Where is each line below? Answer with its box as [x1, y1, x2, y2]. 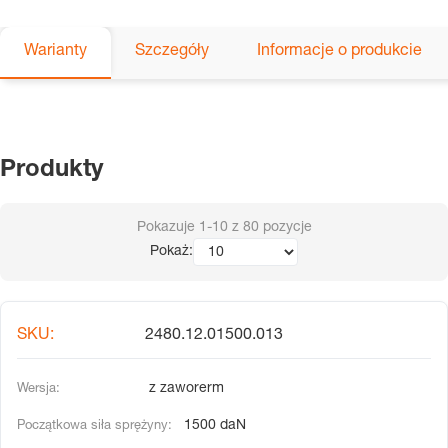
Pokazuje [136, 221, 199, 236]
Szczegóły [135, 44, 209, 61]
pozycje [258, 221, 312, 236]
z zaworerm [145, 382, 224, 397]
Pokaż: [150, 245, 193, 260]
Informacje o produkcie [257, 44, 422, 61]
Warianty [24, 44, 87, 61]
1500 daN [180, 419, 246, 434]
